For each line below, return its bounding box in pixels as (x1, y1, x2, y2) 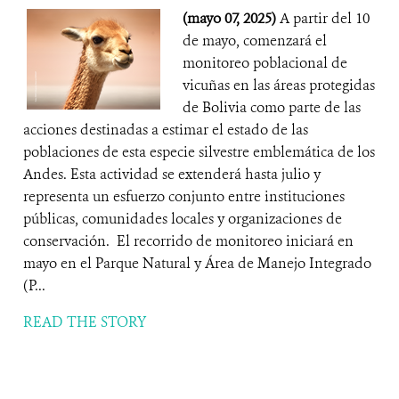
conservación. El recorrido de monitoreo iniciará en (23, 232, 354, 250)
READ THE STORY (23, 313, 146, 331)
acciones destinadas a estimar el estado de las (23, 120, 308, 139)
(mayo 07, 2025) (183, 9, 280, 28)
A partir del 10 (280, 9, 370, 28)
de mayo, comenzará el (183, 31, 327, 50)
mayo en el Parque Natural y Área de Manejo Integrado (23, 254, 371, 273)
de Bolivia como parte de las (183, 98, 361, 117)
